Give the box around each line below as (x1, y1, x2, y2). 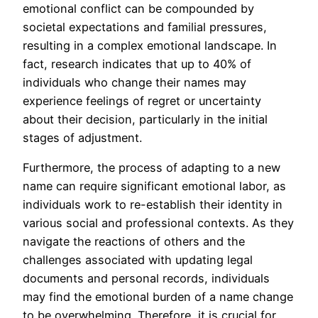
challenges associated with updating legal (23, 252, 253, 267)
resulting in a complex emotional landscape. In (23, 38, 277, 53)
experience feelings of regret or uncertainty (23, 93, 261, 108)
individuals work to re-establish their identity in (23, 197, 283, 212)
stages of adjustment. (23, 130, 142, 145)
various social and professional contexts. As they (23, 215, 294, 230)
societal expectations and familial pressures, (23, 19, 267, 34)
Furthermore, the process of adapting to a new (23, 160, 280, 175)
